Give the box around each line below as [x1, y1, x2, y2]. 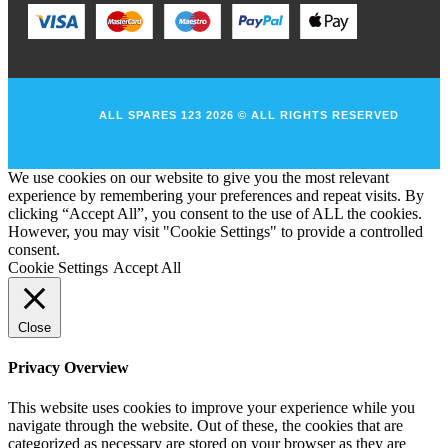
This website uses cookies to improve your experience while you [8, 398, 415, 416]
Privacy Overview [8, 359, 129, 377]
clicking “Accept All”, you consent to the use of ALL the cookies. [8, 205, 422, 223]
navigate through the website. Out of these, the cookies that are [8, 416, 403, 434]
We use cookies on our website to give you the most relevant [8, 169, 389, 187]
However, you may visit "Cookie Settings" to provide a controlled [8, 223, 423, 241]
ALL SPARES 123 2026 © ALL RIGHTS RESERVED [99, 109, 399, 122]
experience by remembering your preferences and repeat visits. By [8, 187, 424, 205]
